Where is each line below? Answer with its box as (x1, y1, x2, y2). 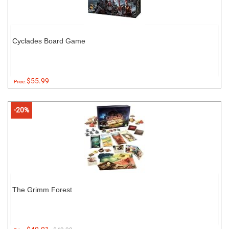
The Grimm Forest (12, 186, 72, 194)
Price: (14, 79, 27, 84)
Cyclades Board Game (12, 37, 85, 45)
